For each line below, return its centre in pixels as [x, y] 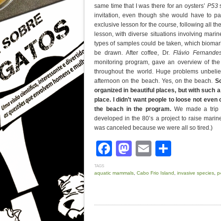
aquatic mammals [114, 173]
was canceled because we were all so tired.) [153, 128]
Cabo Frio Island [155, 173]
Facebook [147, 148]
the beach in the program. [133, 109]
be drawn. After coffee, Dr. [134, 53]
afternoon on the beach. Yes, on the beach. [155, 81]
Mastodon [167, 148]
